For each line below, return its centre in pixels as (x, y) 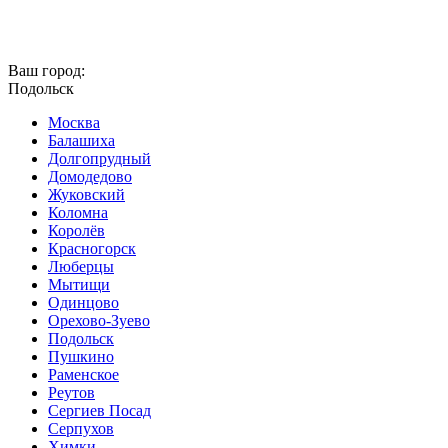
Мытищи (79, 284)
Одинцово (83, 302)
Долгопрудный (99, 158)
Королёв (76, 230)
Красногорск (92, 248)
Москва (74, 122)
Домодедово (90, 176)
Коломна (78, 212)
